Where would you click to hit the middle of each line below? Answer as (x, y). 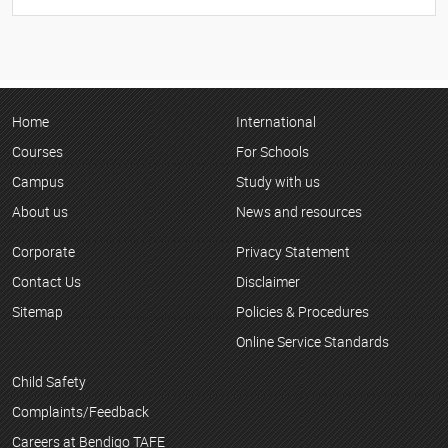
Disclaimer (268, 282)
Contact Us (46, 282)
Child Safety (49, 382)
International (276, 122)
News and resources (299, 211)
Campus (38, 181)
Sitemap (37, 311)
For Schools (272, 152)
